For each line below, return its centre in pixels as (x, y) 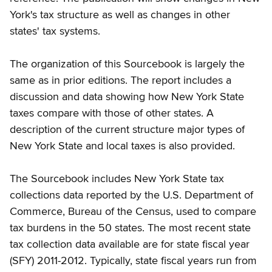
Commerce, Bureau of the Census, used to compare (133, 212)
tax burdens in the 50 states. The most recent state (130, 228)
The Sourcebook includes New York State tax (117, 179)
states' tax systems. (55, 31)
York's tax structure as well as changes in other (120, 15)
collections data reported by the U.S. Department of (131, 195)
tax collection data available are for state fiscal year (130, 244)
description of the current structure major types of (127, 130)
